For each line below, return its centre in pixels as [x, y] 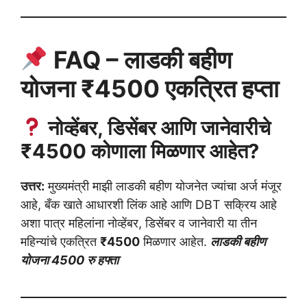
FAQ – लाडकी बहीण [139, 59]
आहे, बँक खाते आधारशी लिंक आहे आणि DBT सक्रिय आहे [149, 204]
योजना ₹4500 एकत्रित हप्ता [150, 88]
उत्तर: [33, 186]
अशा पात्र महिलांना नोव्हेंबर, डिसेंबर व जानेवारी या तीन [139, 223]
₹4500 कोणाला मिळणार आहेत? [140, 151]
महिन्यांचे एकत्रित [60, 241]
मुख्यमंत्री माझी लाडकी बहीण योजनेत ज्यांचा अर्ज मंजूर [163, 186]
